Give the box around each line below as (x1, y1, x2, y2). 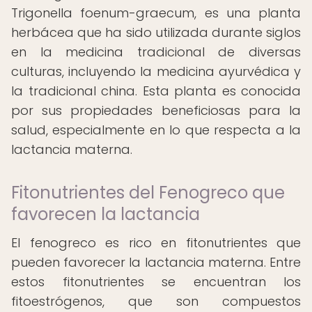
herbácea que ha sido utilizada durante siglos (11, 24, 301, 41)
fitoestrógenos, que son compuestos (11, 292, 301, 310)
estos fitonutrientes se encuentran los (11, 273, 301, 290)
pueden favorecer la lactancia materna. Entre (11, 253, 301, 271)
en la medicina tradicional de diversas (11, 43, 301, 61)
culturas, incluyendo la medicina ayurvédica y (11, 63, 301, 80)
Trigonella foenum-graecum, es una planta (11, 4, 301, 22)
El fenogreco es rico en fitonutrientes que (11, 234, 301, 251)
